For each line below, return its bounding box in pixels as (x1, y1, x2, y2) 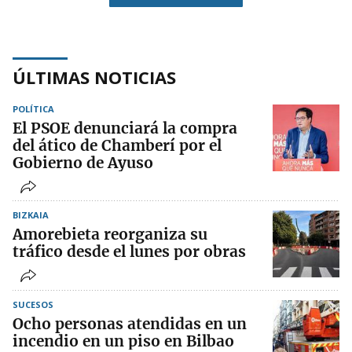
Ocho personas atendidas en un (13, 314, 247, 334)
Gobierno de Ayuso (13, 153, 153, 173)
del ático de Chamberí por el (13, 136, 222, 156)
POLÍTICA (13, 103, 54, 115)
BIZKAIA (13, 209, 49, 222)
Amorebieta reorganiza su (13, 225, 207, 244)
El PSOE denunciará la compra (13, 119, 237, 138)
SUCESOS (13, 299, 53, 311)
